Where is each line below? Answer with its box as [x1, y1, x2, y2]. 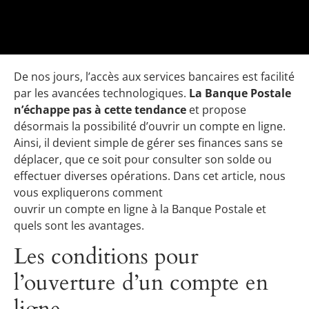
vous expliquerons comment [14, 185, 163, 201]
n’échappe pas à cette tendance [14, 102, 186, 118]
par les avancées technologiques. [14, 86, 189, 101]
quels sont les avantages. [14, 218, 144, 234]
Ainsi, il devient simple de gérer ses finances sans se [14, 135, 283, 151]
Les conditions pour [14, 241, 199, 272]
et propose [186, 102, 246, 118]
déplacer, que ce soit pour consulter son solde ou [14, 152, 272, 168]
